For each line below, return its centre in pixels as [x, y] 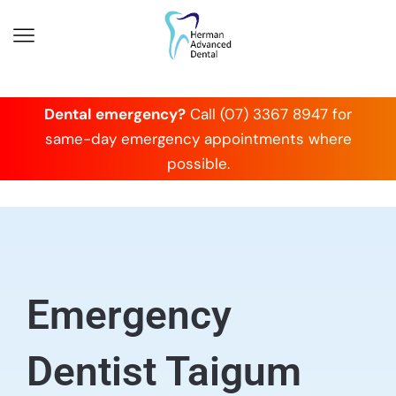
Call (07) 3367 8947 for [269, 114]
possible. [198, 163]
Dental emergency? [115, 114]
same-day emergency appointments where [198, 138]
